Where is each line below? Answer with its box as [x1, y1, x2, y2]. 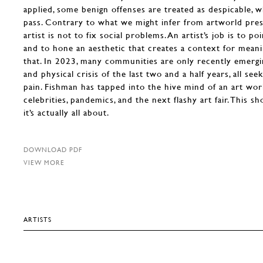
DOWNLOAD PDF [23, 145, 82, 154]
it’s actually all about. [23, 107, 109, 117]
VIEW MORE [23, 158, 65, 167]
